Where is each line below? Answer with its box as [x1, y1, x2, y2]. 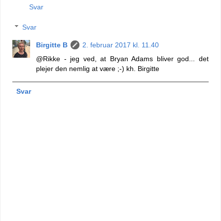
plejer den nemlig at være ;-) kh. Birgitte [36, 65, 160, 73]
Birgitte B [36, 41, 68, 49]
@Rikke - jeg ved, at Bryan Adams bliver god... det [36, 55, 209, 63]
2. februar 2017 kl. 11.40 [82, 41, 159, 49]
